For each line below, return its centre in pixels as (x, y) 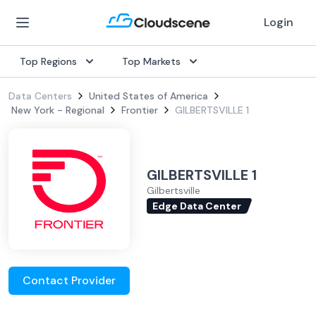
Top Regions (48, 61)
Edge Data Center (197, 206)
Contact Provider (69, 280)
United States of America (148, 96)
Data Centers (40, 96)
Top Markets (151, 61)
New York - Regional (58, 110)
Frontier (140, 110)
